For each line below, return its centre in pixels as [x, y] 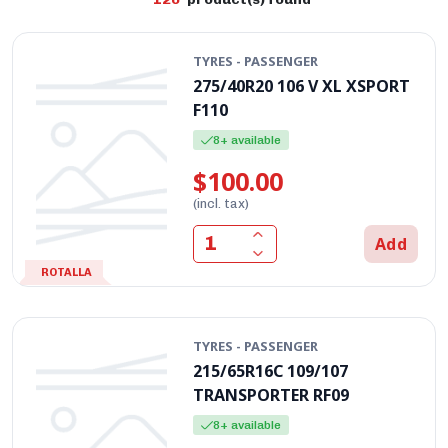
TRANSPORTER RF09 [271, 394]
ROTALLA [66, 272]
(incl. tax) [221, 203]
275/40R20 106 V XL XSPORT [302, 85]
